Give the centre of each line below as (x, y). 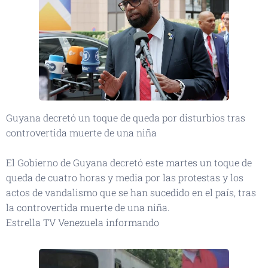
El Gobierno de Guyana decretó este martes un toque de (129, 163)
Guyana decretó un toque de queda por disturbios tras (126, 118)
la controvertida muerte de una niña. (88, 208)
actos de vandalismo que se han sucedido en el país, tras (131, 193)
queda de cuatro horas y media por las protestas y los (125, 178)
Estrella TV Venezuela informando (85, 223)
